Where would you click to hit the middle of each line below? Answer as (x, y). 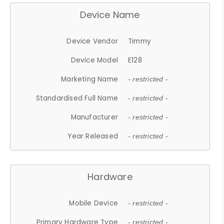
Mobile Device (94, 203)
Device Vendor (92, 41)
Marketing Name (90, 79)
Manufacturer (94, 117)
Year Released (93, 136)
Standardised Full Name (77, 98)
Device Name (110, 14)
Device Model (94, 60)
